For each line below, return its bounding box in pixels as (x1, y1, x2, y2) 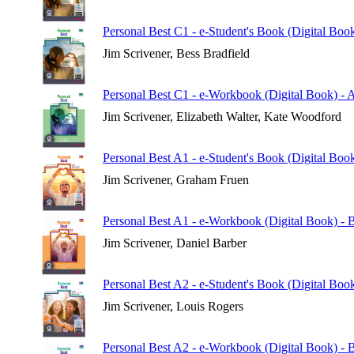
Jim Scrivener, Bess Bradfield (103, 47, 250, 60)
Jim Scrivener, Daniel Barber (103, 236, 247, 250)
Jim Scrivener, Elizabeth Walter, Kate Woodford (103, 110, 341, 123)
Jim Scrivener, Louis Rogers (103, 299, 243, 313)
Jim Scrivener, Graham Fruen (103, 173, 249, 186)
